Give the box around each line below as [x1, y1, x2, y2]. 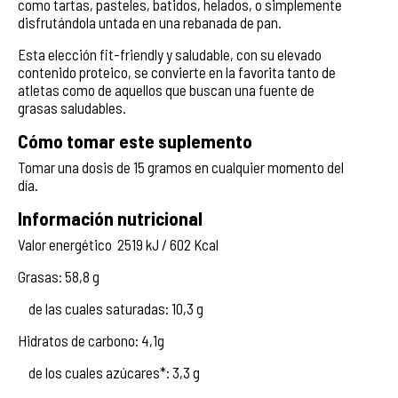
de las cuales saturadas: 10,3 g [18, 298, 203, 317]
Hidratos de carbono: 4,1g [18, 330, 164, 349]
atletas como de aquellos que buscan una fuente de [18, 80, 314, 99]
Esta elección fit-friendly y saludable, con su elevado [18, 44, 322, 63]
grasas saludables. [18, 98, 126, 116]
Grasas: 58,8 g [18, 267, 99, 285]
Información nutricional [18, 206, 203, 229]
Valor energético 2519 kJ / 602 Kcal [18, 235, 219, 253]
